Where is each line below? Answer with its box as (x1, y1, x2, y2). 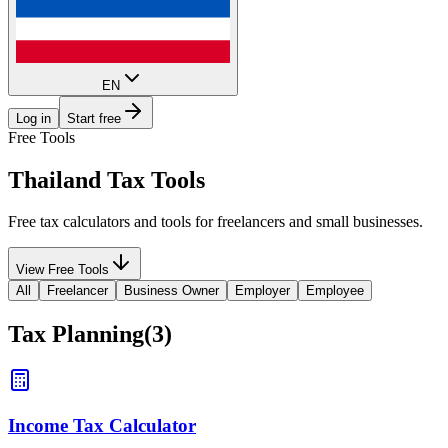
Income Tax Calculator (8, 414, 196, 436)
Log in (16, 110, 51, 126)
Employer (235, 283, 290, 299)
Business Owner (124, 283, 219, 299)
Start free (67, 110, 121, 126)
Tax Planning (8, 321, 144, 348)
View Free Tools (16, 262, 109, 278)
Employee (306, 283, 364, 299)
